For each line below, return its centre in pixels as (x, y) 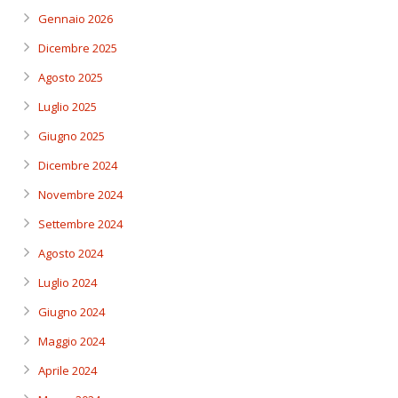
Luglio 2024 (68, 283)
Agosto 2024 (71, 253)
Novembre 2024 (80, 195)
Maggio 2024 (72, 341)
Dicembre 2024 (78, 165)
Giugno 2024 (72, 312)
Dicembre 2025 (78, 48)
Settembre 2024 (80, 224)
